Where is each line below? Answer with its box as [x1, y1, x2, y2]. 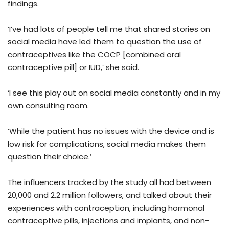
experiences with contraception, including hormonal [8, 202, 204, 214]
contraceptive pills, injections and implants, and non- [8, 215, 209, 226]
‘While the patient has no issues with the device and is [8, 126, 214, 137]
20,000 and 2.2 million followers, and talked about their [8, 190, 212, 201]
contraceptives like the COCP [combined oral [8, 49, 181, 60]
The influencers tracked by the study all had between [8, 177, 211, 188]
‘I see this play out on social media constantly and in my [8, 87, 220, 99]
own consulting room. [8, 100, 89, 111]
